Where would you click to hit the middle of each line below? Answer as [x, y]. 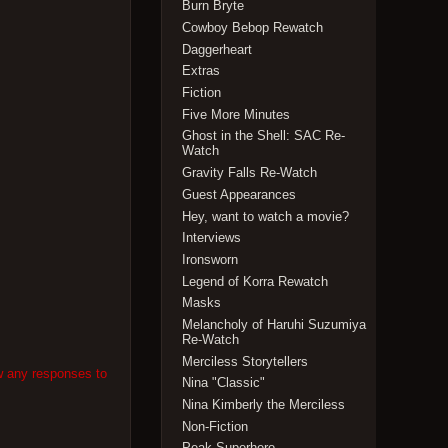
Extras [201, 71]
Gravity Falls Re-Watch [250, 173]
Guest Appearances [239, 194]
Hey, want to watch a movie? [266, 216]
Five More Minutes [236, 114]
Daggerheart [217, 49]
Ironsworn [210, 259]
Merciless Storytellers [245, 361]
